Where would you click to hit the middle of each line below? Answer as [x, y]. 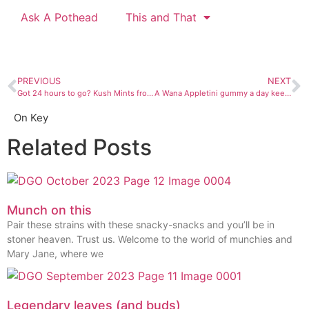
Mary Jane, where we [55, 254]
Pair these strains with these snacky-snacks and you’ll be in [141, 225]
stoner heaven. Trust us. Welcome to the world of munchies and [150, 239]
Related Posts [79, 148]
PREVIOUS [39, 81]
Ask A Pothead [59, 18]
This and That [161, 18]
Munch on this [49, 210]
